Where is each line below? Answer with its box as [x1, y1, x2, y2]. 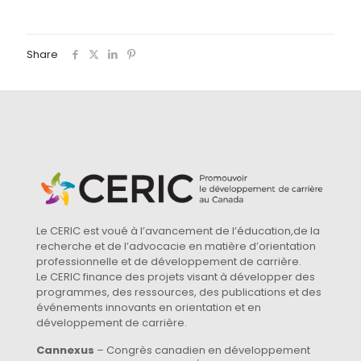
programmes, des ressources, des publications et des [36, 284, 322, 301]
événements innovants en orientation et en [36, 300, 261, 316]
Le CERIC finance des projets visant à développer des [36, 269, 315, 285]
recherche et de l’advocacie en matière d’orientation [36, 239, 316, 255]
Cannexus [36, 342, 94, 359]
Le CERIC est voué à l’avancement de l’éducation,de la [36, 223, 320, 239]
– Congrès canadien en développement [94, 342, 310, 359]
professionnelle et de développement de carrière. [36, 254, 301, 270]
